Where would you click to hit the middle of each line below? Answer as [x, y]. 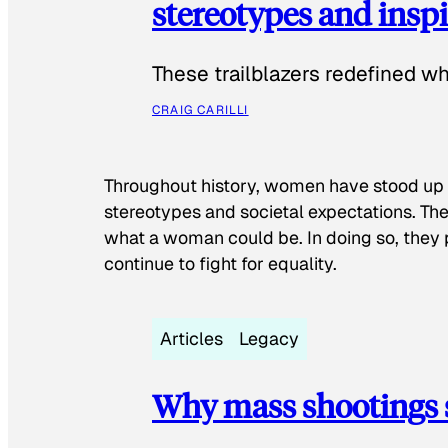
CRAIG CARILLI [200, 109]
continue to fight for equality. [220, 263]
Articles [191, 339]
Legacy [269, 339]
